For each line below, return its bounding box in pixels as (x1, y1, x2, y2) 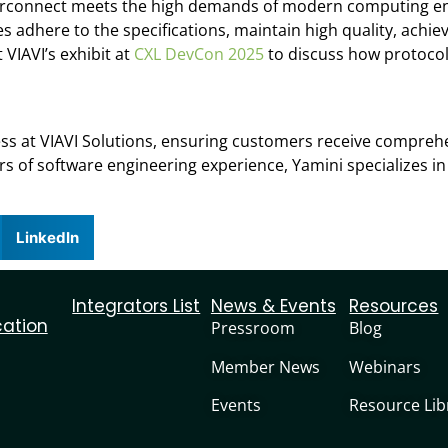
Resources (349, 294, 439, 319)
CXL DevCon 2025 (134, 43, 264, 66)
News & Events (210, 294, 336, 319)
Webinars (349, 355, 422, 378)
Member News (210, 355, 320, 378)
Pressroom (210, 317, 295, 340)
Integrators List (72, 294, 201, 319)
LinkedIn (15, 227, 79, 247)
